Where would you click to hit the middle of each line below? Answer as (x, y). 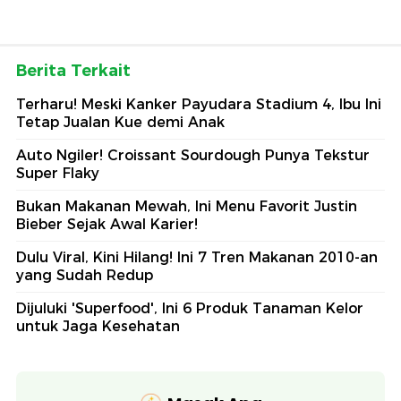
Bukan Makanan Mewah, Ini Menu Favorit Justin (187, 206)
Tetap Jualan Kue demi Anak (120, 122)
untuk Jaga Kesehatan (98, 326)
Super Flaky (58, 173)
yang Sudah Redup (85, 275)
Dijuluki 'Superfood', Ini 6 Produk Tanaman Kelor (190, 308)
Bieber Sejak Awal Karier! (107, 224)
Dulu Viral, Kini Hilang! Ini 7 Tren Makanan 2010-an (197, 257)
